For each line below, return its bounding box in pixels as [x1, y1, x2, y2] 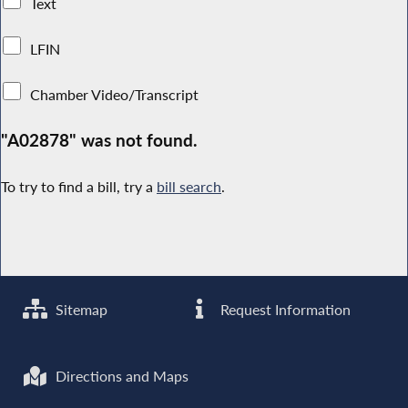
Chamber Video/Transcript [26, 85, 203, 104]
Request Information [217, 300, 352, 319]
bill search [157, 178, 221, 197]
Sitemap [52, 300, 108, 319]
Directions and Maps [52, 367, 189, 386]
